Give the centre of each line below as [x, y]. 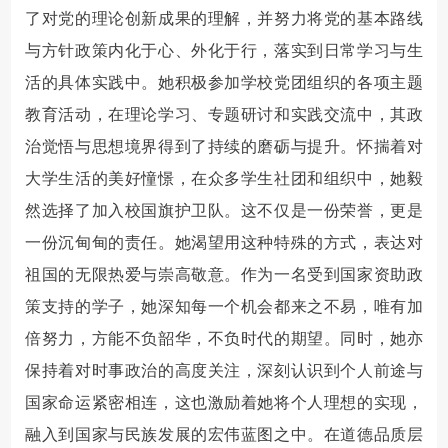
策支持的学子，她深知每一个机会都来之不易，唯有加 [224, 306]
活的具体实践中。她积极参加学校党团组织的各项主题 [224, 82]
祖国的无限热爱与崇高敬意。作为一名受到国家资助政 [224, 274]
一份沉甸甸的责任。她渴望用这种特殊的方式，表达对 [224, 242]
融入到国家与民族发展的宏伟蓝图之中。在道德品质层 [224, 434]
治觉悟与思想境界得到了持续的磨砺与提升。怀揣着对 [224, 146]
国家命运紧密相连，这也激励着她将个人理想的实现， [224, 402]
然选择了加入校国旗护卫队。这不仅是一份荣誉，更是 [224, 210]
